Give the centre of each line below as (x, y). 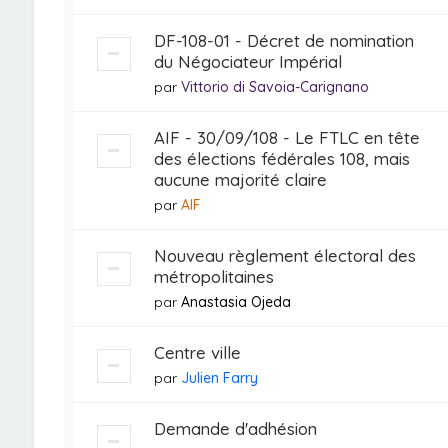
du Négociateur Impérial (247, 61)
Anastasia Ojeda (235, 302)
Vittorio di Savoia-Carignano (274, 87)
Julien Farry (219, 378)
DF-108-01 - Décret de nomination (283, 40)
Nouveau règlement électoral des (284, 255)
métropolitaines (213, 276)
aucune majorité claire (240, 179)
